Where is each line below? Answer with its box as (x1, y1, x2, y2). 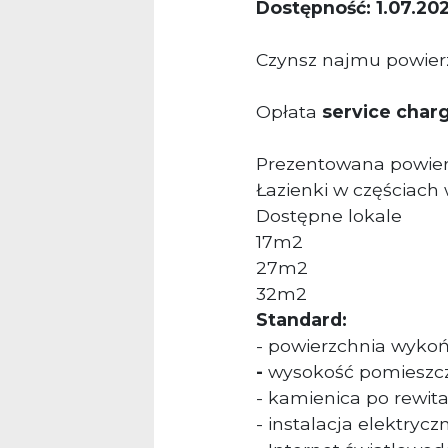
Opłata (256, 101, 322, 123)
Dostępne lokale (256, 205, 402, 227)
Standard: (256, 309, 347, 331)
